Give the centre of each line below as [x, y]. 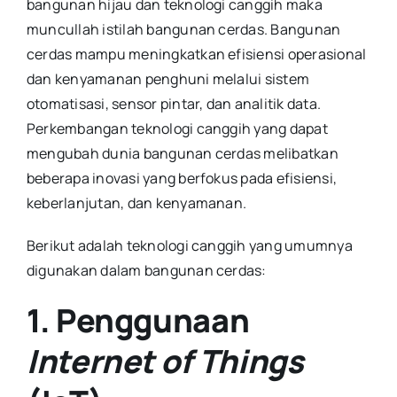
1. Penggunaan [138, 320]
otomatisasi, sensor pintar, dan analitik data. [174, 103]
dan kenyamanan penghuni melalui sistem [168, 78]
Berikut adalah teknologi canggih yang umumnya [189, 245]
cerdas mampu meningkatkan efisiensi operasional [196, 54]
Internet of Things [165, 361]
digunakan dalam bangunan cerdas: [146, 270]
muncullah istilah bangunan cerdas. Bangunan [183, 29]
